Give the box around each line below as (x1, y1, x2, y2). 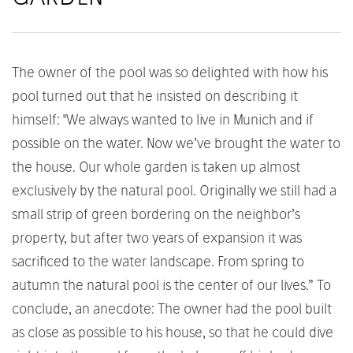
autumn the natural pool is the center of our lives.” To (12, 276, 331, 293)
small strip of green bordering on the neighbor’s (12, 205, 300, 222)
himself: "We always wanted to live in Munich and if (12, 110, 314, 128)
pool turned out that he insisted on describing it (12, 87, 298, 104)
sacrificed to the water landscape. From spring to (12, 252, 304, 269)
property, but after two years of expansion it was (12, 229, 302, 246)
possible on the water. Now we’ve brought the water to (12, 134, 340, 151)
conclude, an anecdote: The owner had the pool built (12, 299, 332, 317)
